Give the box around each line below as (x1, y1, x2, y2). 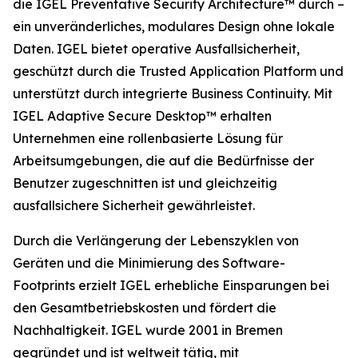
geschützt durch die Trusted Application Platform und (13, 63, 344, 79)
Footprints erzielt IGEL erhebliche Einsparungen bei (13, 277, 329, 293)
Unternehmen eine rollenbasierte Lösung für (13, 130, 283, 146)
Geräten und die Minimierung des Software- (13, 255, 285, 271)
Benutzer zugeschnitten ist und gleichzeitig (13, 175, 277, 191)
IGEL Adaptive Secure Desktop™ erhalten (13, 108, 272, 124)
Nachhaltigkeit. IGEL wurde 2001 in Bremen (13, 322, 283, 338)
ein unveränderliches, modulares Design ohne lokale (13, 18, 335, 34)
